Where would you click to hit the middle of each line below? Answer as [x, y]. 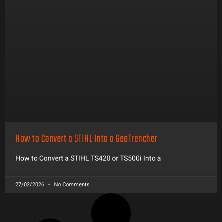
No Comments [71, 185]
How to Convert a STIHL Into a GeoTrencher [86, 139]
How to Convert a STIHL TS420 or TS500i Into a [88, 159]
